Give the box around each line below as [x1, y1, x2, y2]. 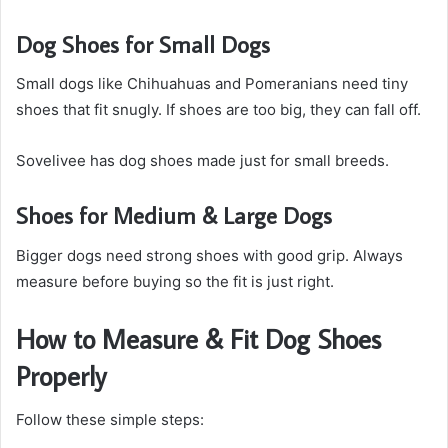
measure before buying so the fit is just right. [16, 271, 334, 291]
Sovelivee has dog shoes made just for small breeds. [16, 151, 389, 171]
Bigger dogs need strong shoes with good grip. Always [16, 245, 403, 265]
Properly [16, 357, 106, 393]
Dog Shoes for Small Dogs [16, 28, 270, 59]
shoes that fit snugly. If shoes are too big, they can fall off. [16, 100, 421, 120]
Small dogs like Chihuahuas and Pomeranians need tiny [16, 74, 408, 94]
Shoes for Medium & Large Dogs [16, 200, 332, 231]
